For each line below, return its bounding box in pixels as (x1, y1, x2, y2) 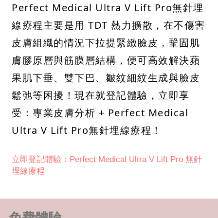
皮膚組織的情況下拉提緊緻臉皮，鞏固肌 (12, 36, 200, 49)
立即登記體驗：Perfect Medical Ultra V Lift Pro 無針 (12, 154, 202, 164)
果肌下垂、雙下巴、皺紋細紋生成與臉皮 (12, 71, 200, 84)
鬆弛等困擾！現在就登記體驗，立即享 (12, 88, 190, 102)
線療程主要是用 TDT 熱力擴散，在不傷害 (12, 18, 205, 32)
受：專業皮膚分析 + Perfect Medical (12, 106, 188, 119)
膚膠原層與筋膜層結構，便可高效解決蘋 (12, 53, 200, 67)
